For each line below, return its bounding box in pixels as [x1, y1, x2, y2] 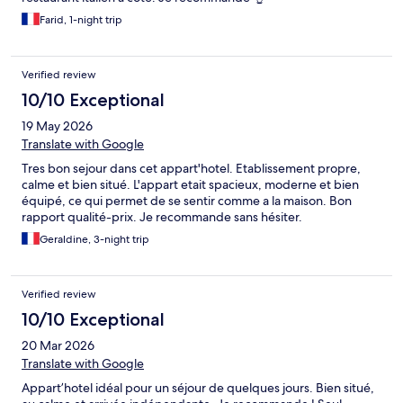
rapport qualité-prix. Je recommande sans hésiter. [22, 209, 302, 226]
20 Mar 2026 [22, 337, 94, 354]
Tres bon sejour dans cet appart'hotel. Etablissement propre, [22, 160, 361, 177]
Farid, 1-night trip [40, 13, 122, 28]
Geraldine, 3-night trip [40, 232, 149, 247]
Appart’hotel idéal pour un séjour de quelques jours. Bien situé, [22, 380, 374, 397]
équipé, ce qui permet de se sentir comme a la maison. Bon [22, 193, 352, 210]
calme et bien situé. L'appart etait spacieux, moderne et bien [22, 176, 359, 193]
